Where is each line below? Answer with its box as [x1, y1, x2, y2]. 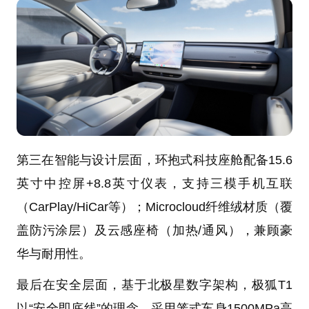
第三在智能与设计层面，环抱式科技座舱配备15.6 [16, 152, 293, 167]
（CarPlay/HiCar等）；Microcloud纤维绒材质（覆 [16, 199, 293, 214]
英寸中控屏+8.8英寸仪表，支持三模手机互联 [16, 176, 293, 190]
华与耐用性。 [16, 246, 91, 261]
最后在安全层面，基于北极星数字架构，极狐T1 [16, 278, 293, 292]
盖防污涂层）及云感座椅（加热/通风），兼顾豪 [16, 223, 293, 237]
